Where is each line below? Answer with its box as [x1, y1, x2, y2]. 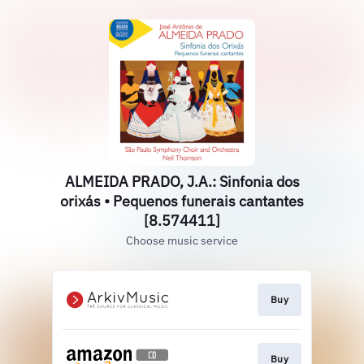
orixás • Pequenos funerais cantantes [60, 192, 304, 210]
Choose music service [126, 233, 238, 248]
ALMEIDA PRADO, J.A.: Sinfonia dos [64, 172, 300, 191]
